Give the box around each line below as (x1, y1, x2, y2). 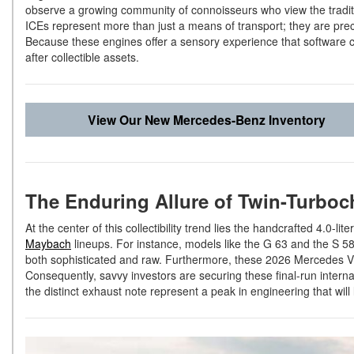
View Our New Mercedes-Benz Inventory (87, 110, 326, 129)
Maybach (25, 235, 71, 251)
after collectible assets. (25, 49, 142, 66)
